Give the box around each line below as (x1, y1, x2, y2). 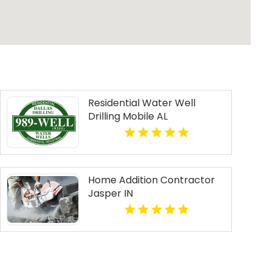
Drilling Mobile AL (87, 109, 168, 124)
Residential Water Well (87, 96, 195, 110)
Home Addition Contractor (87, 173, 215, 188)
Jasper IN (87, 186, 133, 201)
